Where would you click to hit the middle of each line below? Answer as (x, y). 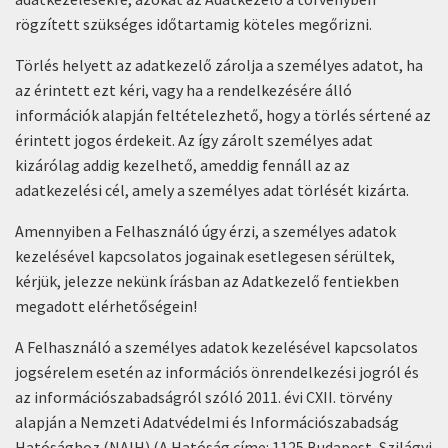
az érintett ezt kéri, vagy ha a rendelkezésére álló (183, 90)
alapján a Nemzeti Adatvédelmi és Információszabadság (207, 422)
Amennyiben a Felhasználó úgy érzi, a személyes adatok (205, 231)
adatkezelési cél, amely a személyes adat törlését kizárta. (212, 190)
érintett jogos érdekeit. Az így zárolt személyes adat (194, 140)
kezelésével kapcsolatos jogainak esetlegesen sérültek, (205, 256)
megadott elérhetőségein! (106, 306)
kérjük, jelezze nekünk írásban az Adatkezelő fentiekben (207, 281)
